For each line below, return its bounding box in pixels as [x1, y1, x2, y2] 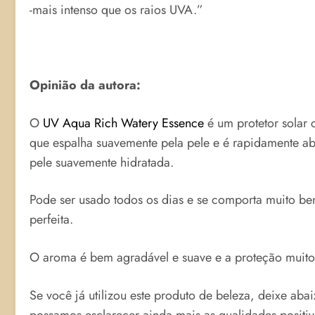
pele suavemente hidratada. [30, 153, 174, 172]
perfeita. [30, 210, 73, 229]
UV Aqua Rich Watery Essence [43, 113, 204, 132]
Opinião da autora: [30, 76, 141, 95]
